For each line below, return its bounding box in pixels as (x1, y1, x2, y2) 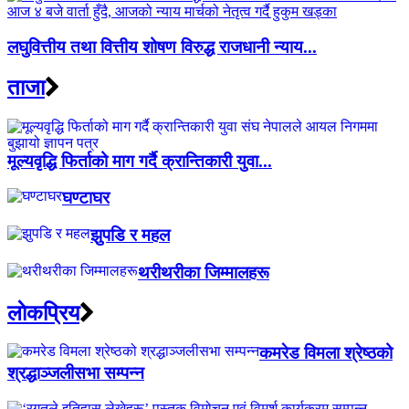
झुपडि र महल (90, 225, 170, 245)
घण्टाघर (62, 188, 110, 208)
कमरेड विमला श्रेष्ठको (259, 343, 393, 363)
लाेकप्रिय (7, 300, 79, 325)
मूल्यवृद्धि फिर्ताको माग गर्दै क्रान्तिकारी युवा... (7, 151, 272, 171)
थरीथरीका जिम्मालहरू (138, 262, 269, 282)
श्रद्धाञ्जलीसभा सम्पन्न (7, 363, 144, 383)
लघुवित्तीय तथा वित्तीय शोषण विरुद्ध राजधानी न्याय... (7, 37, 317, 57)
